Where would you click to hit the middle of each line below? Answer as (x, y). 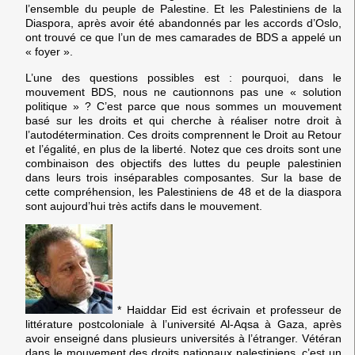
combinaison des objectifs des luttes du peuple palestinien (183, 163)
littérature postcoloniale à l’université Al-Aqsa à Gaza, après (183, 324)
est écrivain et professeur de (264, 310)
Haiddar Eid (157, 310)
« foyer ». (49, 52)
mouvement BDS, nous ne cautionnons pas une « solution (183, 92)
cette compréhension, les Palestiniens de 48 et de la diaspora (183, 191)
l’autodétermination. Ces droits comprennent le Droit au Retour (183, 134)
